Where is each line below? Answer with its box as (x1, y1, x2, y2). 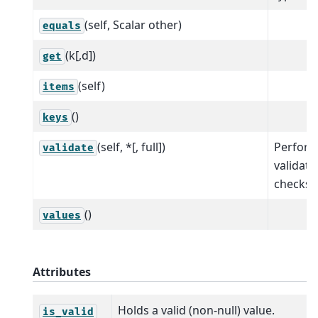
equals (43, 19, 81, 32)
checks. (274, 175, 314, 192)
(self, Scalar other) (84, 16, 182, 33)
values (43, 209, 81, 221)
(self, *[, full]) (97, 138, 165, 155)
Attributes (33, 263, 91, 280)
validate (43, 141, 94, 154)
